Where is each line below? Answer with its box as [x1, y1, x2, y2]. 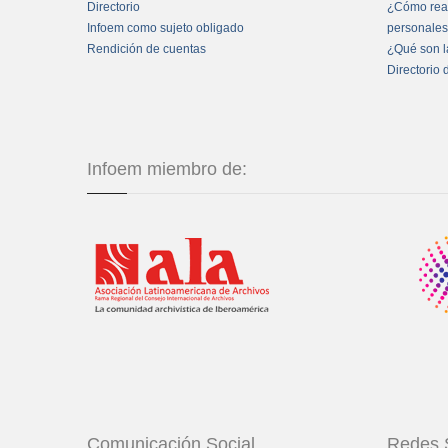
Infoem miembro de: [87, 159, 247, 180]
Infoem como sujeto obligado [87, 21, 244, 36]
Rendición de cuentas [87, 42, 206, 57]
